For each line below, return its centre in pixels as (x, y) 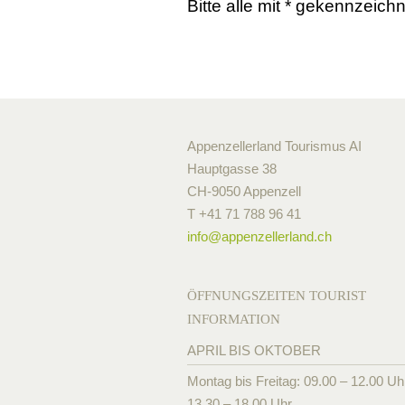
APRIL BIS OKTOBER (254, 350)
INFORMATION (234, 319)
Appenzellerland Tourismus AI (274, 146)
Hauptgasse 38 (232, 169)
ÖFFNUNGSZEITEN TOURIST (277, 296)
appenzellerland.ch (277, 236)
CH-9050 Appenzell (244, 191)
